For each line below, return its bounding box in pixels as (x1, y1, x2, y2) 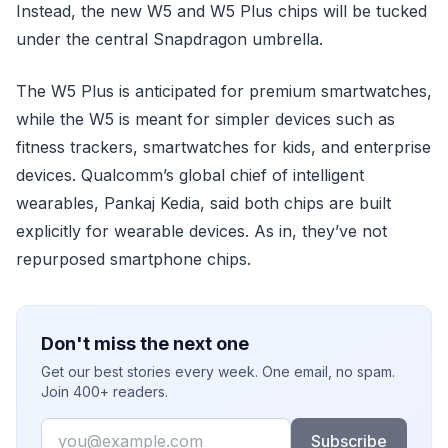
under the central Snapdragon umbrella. (16, 29, 323, 49)
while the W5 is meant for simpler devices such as (16, 109, 395, 129)
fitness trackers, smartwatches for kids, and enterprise (16, 137, 431, 157)
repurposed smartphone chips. (16, 249, 251, 269)
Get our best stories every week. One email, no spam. (41, 363, 395, 380)
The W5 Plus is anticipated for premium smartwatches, (16, 81, 432, 101)
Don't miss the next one (41, 333, 249, 354)
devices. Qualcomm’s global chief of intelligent (16, 165, 364, 185)
